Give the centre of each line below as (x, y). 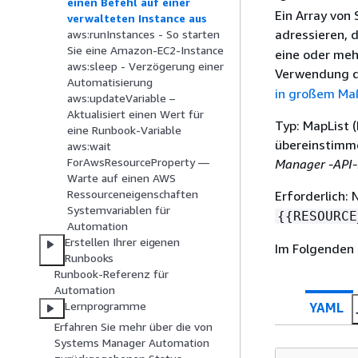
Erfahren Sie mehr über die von (133, 327)
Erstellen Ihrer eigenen (123, 242)
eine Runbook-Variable (124, 130)
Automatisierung (110, 82)
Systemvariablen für (119, 210)
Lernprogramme (105, 306)
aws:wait (89, 146)
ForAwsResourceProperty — (138, 162)
